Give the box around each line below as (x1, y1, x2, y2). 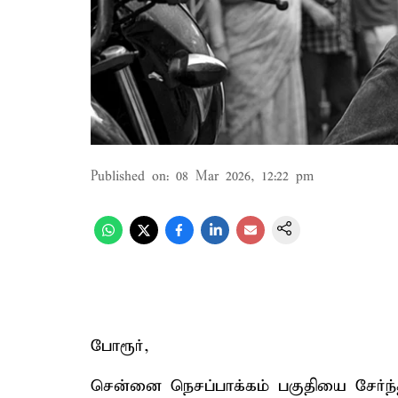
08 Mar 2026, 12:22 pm (176, 169, 314, 185)
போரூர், (91, 336, 149, 356)
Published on (91, 169, 166, 185)
